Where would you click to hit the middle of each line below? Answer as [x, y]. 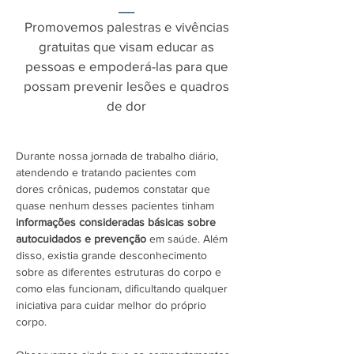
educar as [185, 46]
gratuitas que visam [98, 46]
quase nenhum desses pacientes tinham [115, 205]
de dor [126, 105]
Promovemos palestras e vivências [126, 26]
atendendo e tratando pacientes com [106, 172]
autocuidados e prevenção [81, 239]
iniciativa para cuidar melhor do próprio [111, 305]
